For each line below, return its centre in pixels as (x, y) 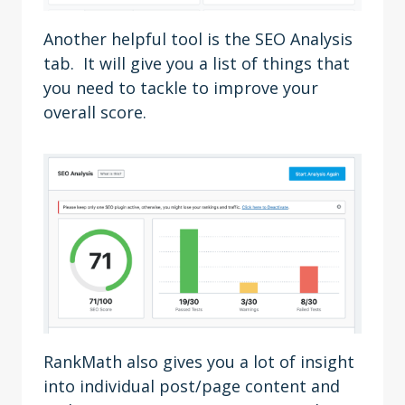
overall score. (99, 112)
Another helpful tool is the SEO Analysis (198, 39)
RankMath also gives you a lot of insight (199, 362)
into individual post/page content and (192, 386)
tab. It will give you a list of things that (197, 63)
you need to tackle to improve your (181, 88)
